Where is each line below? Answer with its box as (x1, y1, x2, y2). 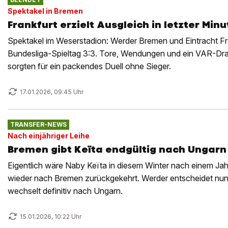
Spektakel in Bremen (8, 6, 83, 15)
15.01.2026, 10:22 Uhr (20, 213, 81, 220)
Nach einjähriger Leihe (8, 131, 90, 140)
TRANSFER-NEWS (10, 121, 67, 129)
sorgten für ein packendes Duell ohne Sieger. (8, 61, 171, 71)
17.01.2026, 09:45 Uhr (20, 88, 83, 96)
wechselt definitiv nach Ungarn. (8, 185, 123, 196)
